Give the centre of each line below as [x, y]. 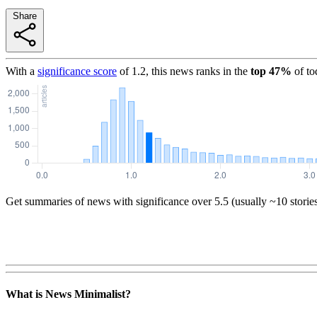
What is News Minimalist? [68, 294]
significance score [77, 71]
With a [20, 71]
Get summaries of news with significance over [109, 201]
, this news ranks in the [197, 71]
